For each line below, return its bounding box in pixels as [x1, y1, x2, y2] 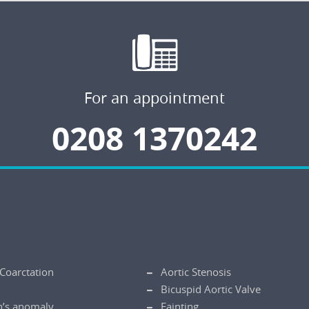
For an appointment [84, 88, 225, 108]
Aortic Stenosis [161, 265, 232, 279]
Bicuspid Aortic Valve [161, 282, 261, 297]
